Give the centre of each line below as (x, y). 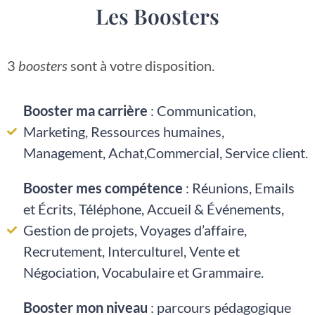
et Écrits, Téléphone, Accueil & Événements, (153, 209)
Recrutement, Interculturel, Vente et (131, 251)
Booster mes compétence (103, 188)
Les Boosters (157, 16)
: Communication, (201, 111)
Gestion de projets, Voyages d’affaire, (135, 230)
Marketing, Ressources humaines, (123, 132)
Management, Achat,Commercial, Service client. (165, 153)
